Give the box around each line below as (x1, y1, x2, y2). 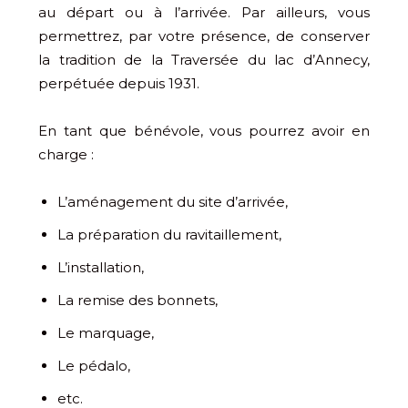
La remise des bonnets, (57, 291, 218, 310)
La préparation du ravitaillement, (57, 226, 281, 244)
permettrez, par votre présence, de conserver (38, 27, 370, 46)
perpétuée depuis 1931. (38, 75, 199, 93)
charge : (38, 146, 94, 164)
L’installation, (57, 259, 144, 277)
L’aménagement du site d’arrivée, (57, 193, 288, 211)
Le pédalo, (57, 357, 130, 375)
